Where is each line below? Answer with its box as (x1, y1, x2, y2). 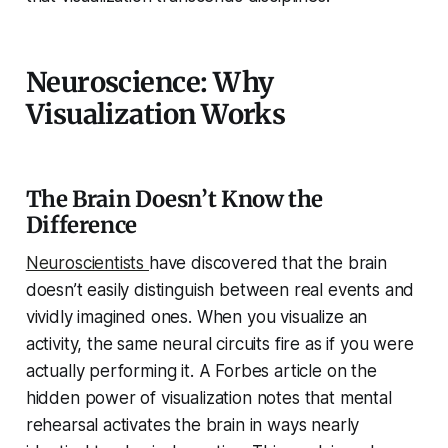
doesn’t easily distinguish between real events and (25, 280, 415, 301)
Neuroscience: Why (25, 65, 274, 100)
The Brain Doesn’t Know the (25, 185, 323, 214)
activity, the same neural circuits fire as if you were (25, 334, 414, 355)
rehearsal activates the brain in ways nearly (25, 415, 360, 436)
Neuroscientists (25, 253, 149, 274)
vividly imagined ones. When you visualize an (25, 307, 368, 328)
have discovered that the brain (148, 253, 387, 274)
